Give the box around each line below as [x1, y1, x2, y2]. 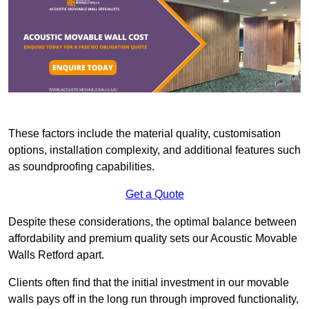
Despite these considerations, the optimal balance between [8, 216, 297, 228]
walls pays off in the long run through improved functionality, [8, 293, 299, 306]
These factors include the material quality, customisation [8, 128, 281, 140]
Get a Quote [125, 188, 184, 201]
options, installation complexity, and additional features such [8, 144, 301, 157]
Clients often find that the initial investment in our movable [8, 277, 289, 289]
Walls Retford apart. [8, 249, 107, 261]
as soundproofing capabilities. [8, 161, 154, 173]
